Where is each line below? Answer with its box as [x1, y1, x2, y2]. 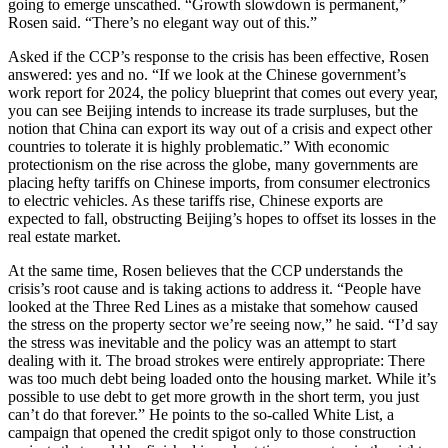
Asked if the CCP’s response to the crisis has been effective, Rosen [8, 48, 429, 66]
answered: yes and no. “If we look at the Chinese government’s [8, 66, 406, 84]
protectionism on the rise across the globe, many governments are [8, 156, 418, 174]
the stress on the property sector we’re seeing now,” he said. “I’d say [8, 316, 438, 334]
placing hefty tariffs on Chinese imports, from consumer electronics [8, 174, 430, 192]
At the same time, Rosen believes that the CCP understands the [8, 262, 403, 280]
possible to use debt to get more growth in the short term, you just [8, 388, 419, 406]
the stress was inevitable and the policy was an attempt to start [8, 334, 396, 352]
